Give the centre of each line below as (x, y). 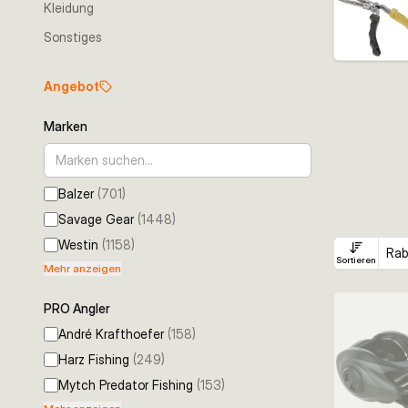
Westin (78, 245)
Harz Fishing (94, 359)
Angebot (71, 86)
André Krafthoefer (111, 334)
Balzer (76, 194)
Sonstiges (73, 37)
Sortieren (356, 260)
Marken (66, 126)
